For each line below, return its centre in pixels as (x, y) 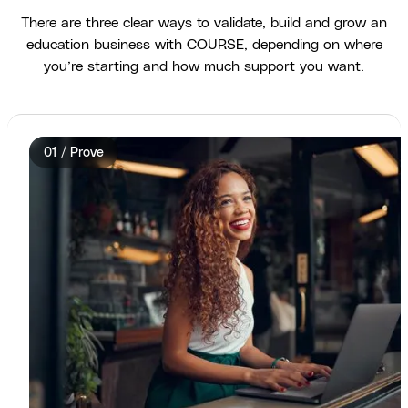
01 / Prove (74, 153)
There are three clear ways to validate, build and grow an (204, 23)
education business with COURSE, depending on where (204, 45)
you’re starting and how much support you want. (204, 67)
